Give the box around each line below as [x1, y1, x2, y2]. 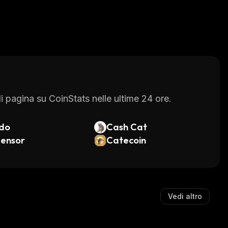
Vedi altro [168, 192, 202, 201]
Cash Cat [106, 121, 147, 133]
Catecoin [106, 134, 146, 146]
